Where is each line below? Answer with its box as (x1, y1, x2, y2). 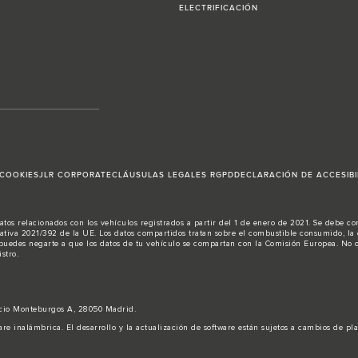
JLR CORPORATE (39, 170, 112, 181)
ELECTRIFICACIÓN (179, 3, 258, 14)
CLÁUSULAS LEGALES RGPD (112, 170, 234, 181)
